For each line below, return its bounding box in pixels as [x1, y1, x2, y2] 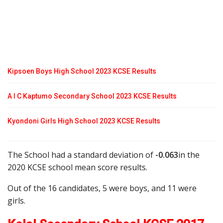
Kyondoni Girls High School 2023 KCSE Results [7, 116, 160, 125]
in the [178, 149, 200, 160]
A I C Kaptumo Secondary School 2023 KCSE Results [7, 92, 177, 100]
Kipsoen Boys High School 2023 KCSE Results [7, 67, 156, 75]
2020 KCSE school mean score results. [7, 161, 147, 173]
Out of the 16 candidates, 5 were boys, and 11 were [7, 182, 197, 194]
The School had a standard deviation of [7, 149, 155, 160]
